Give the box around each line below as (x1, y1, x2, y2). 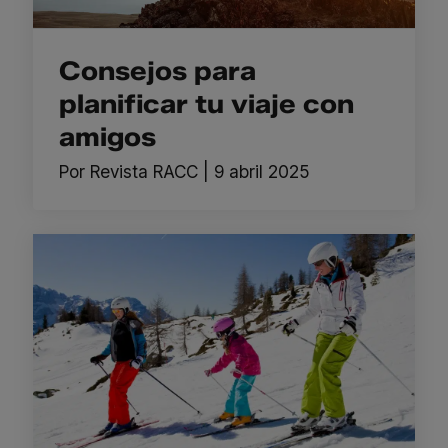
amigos (58, 120, 156, 153)
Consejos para (58, 54, 256, 87)
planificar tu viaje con (58, 87, 354, 120)
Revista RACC (89, 160, 198, 182)
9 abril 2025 (213, 160, 309, 182)
